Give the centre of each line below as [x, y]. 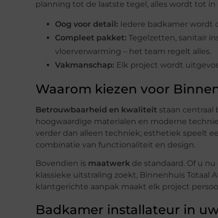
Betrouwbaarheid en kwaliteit [96, 109]
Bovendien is [62, 163]
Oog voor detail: [87, 24]
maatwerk [109, 163]
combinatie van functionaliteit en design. [116, 145]
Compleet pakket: [91, 37]
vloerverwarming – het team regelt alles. [133, 51]
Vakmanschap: [85, 65]
